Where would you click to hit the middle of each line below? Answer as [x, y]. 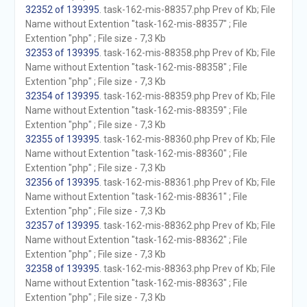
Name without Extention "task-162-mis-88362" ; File [136, 240]
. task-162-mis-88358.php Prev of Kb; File [187, 53]
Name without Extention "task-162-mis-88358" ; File [136, 67]
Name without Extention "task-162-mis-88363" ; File [136, 283]
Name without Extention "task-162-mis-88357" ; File [136, 24]
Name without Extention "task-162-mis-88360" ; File [136, 153]
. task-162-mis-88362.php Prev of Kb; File [187, 225]
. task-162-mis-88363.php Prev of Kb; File [187, 269]
